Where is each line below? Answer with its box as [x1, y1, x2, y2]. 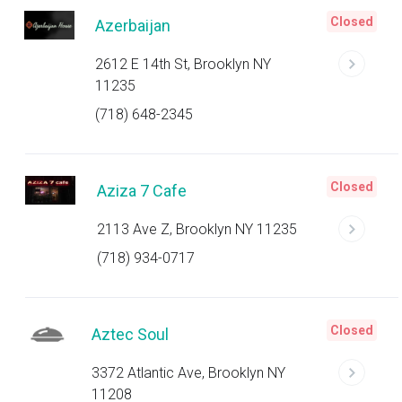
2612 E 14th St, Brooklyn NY [94, 56, 271, 73]
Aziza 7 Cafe [97, 181, 187, 200]
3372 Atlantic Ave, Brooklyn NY [92, 364, 286, 381]
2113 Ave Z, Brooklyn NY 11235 [97, 221, 297, 238]
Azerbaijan [94, 16, 170, 35]
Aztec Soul [92, 325, 170, 344]
